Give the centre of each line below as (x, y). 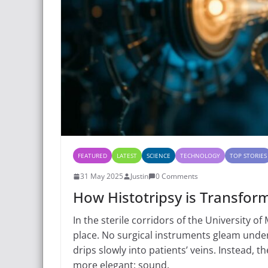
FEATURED (92, 156)
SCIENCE (159, 156)
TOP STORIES (248, 156)
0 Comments (177, 176)
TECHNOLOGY (200, 156)
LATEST (127, 156)
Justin (139, 176)
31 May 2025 (102, 176)
